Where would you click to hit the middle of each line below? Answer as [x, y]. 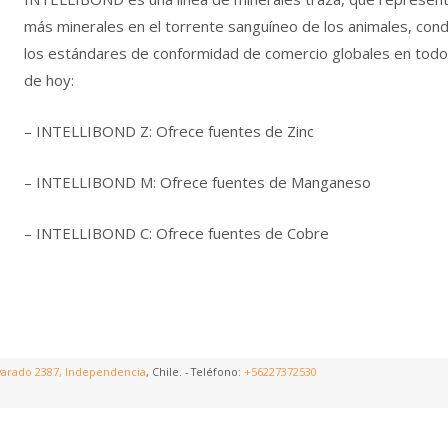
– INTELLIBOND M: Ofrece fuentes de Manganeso [197, 182]
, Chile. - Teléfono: [195, 371]
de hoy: [48, 80]
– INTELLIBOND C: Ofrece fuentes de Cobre [176, 233]
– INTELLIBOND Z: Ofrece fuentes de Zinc [168, 131]
